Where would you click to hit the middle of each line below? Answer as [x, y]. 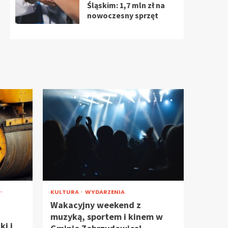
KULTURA [65, 192]
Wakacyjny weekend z [95, 205]
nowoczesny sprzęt [122, 15]
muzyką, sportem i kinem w [106, 217]
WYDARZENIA [105, 192]
